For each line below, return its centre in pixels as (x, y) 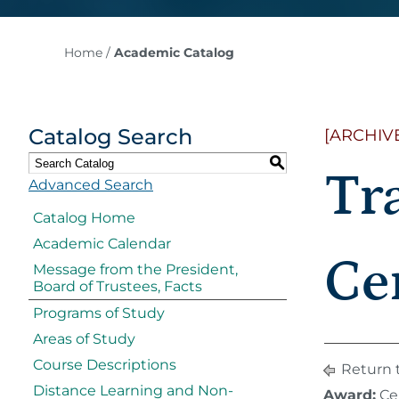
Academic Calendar (102, 244)
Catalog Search (110, 137)
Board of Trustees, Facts (118, 286)
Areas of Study (84, 339)
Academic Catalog (174, 53)
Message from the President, (135, 269)
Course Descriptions (105, 365)
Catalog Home (84, 218)
